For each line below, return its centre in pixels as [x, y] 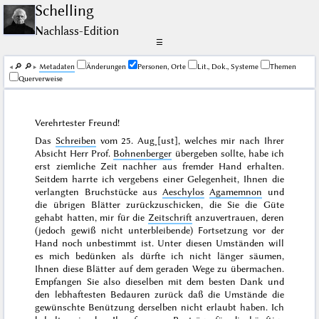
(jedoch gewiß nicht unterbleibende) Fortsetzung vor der [159, 230]
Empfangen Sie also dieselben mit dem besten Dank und [159, 282]
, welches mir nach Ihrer [231, 141]
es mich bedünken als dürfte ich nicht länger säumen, [159, 256]
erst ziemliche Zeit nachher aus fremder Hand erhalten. [159, 166]
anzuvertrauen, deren [238, 218]
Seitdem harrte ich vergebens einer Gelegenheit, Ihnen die [159, 179]
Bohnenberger [143, 153]
